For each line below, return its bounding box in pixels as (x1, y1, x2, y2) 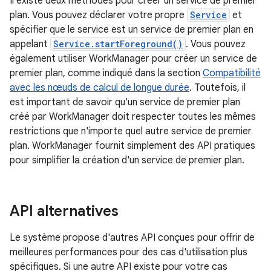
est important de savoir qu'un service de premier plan (10, 96, 240, 108)
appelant (10, 38, 50, 50)
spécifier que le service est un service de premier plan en (10, 24, 253, 36)
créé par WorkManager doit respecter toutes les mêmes (10, 111, 256, 123)
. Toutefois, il (189, 82, 246, 94)
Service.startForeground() (53, 38, 183, 50)
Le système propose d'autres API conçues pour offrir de (10, 232, 255, 244)
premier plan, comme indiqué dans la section (10, 67, 203, 79)
